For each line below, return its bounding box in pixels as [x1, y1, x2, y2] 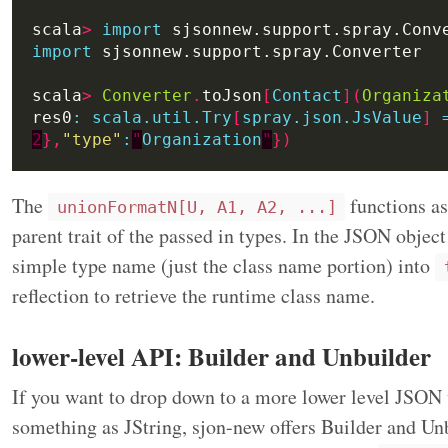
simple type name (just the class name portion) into [12, 251, 435, 279]
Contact [272, 85, 342, 105]
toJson [202, 85, 262, 105]
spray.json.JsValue [242, 107, 422, 127]
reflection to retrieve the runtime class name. [12, 281, 375, 309]
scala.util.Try [92, 107, 232, 127]
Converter [102, 85, 192, 105]
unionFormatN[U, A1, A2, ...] [56, 196, 337, 217]
